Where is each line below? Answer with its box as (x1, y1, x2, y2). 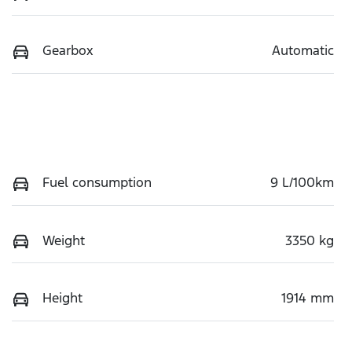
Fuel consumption (42, 173, 152, 191)
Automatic (272, 41, 334, 59)
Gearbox (42, 41, 93, 59)
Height (42, 289, 82, 307)
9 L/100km (270, 173, 334, 191)
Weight (42, 231, 85, 249)
